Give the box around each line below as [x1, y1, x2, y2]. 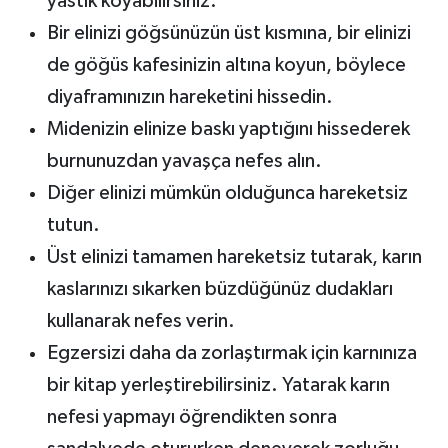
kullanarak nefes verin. [46, 310, 235, 331]
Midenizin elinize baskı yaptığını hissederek [46, 118, 410, 139]
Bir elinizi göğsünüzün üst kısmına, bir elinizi [46, 22, 411, 43]
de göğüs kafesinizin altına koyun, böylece [46, 54, 406, 75]
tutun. [46, 214, 100, 235]
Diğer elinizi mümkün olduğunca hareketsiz [46, 182, 408, 203]
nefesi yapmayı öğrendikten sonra [46, 406, 337, 427]
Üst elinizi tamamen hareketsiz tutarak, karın [46, 246, 422, 267]
